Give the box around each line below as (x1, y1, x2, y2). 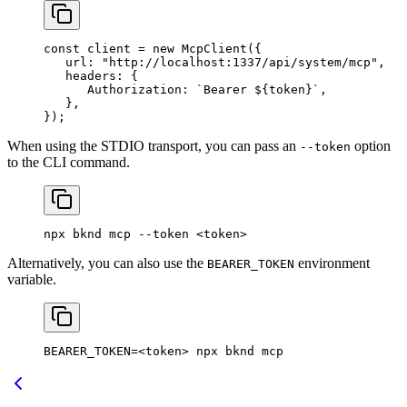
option (351, 137, 391, 154)
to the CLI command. (7, 154, 130, 170)
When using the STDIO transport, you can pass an (7, 137, 300, 154)
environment (294, 254, 370, 271)
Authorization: (44, 82, 189, 96)
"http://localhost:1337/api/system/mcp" (94, 55, 378, 69)
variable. (7, 271, 56, 287)
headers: (44, 68, 124, 83)
